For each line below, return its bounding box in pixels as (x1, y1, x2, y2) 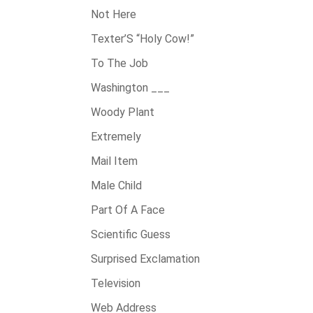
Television (91, 277, 140, 290)
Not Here (91, 8, 136, 21)
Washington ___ (91, 81, 170, 94)
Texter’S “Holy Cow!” (91, 32, 194, 45)
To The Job (91, 57, 148, 70)
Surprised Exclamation (91, 252, 200, 265)
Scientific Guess (91, 228, 170, 241)
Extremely (91, 130, 141, 143)
